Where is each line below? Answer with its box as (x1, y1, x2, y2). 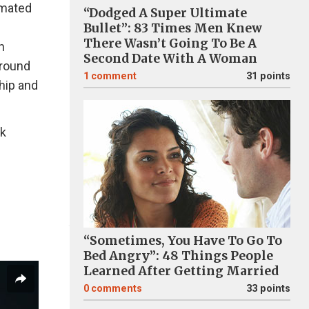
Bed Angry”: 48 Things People (83, 248, 273, 263)
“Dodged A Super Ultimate (83, 6, 247, 21)
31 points (246, 70, 290, 82)
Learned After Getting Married (83, 263, 279, 279)
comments (91, 283, 142, 295)
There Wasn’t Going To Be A (83, 36, 257, 51)
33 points (246, 283, 290, 295)
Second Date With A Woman (83, 51, 257, 66)
